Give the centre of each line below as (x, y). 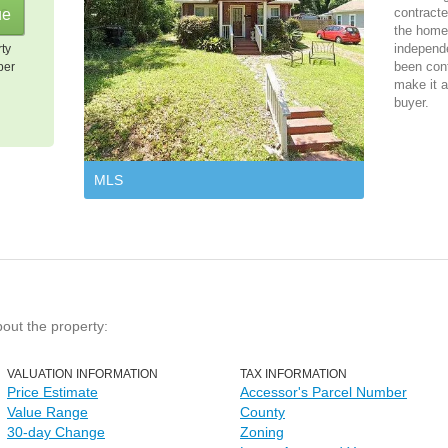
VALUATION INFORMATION (82, 374)
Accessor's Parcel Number (323, 392)
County (262, 412)
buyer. (411, 102)
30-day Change (56, 432)
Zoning (262, 432)
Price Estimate (52, 392)
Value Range (47, 412)
